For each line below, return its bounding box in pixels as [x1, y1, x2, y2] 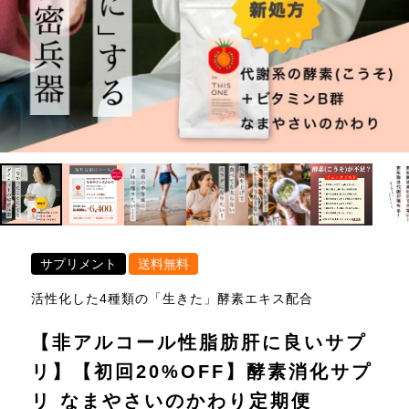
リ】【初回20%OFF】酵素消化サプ [30, 362, 372, 382]
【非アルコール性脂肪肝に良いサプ [30, 332, 367, 352]
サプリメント [39, 257, 117, 271]
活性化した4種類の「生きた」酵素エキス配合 [30, 291, 313, 306]
